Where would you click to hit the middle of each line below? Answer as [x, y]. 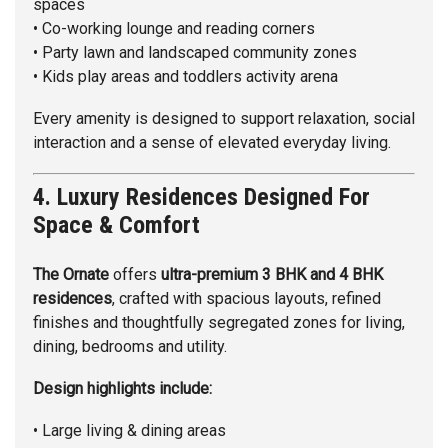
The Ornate [71, 275]
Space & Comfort [116, 225]
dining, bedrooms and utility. [130, 347]
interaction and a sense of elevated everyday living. [212, 143]
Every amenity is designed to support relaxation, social [224, 119]
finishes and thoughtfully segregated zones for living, [219, 323]
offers [135, 275]
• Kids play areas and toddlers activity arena [185, 77]
